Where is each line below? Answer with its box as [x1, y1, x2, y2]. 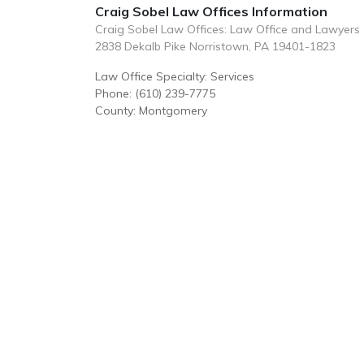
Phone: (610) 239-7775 [95, 86, 215, 101]
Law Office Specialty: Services [95, 69, 254, 84]
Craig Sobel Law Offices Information [95, 3, 327, 19]
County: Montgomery [95, 103, 207, 118]
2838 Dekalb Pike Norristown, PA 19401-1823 [95, 39, 336, 54]
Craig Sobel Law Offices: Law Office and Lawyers [95, 22, 360, 37]
